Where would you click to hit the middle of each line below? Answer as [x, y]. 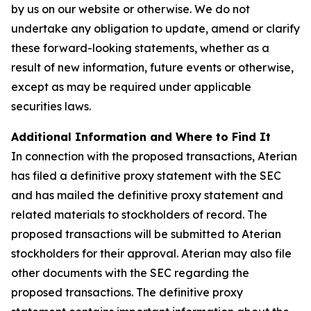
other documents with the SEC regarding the [130, 273]
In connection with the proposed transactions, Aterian [154, 156]
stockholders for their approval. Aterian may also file [151, 253]
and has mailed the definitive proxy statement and [147, 195]
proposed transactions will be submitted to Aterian [146, 234]
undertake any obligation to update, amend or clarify [155, 28]
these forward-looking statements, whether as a [140, 48]
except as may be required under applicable [131, 87]
